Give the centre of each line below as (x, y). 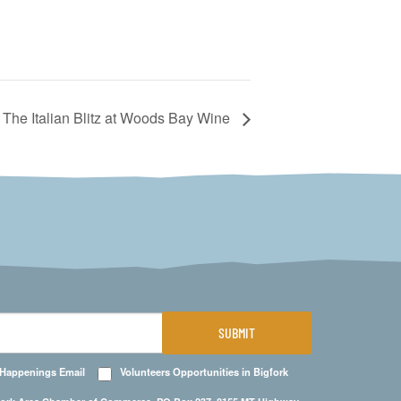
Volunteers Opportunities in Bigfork (204, 372)
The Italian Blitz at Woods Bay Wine (118, 118)
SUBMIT (236, 333)
